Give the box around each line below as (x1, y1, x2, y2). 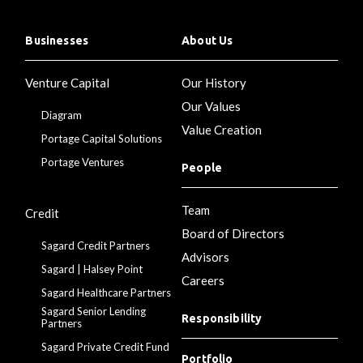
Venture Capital (25, 75, 110, 90)
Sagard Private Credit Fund (41, 340, 170, 353)
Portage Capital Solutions (41, 131, 163, 145)
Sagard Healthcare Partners (41, 285, 172, 299)
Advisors (181, 249, 229, 264)
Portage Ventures (41, 155, 125, 169)
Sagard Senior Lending (41, 304, 147, 318)
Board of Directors (181, 225, 284, 241)
